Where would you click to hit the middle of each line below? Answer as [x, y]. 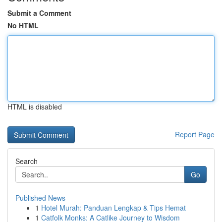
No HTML [23, 25]
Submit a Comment [39, 13]
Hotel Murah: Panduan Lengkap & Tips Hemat [113, 208]
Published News [40, 198]
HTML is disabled [35, 107]
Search [27, 161]
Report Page [195, 134]
